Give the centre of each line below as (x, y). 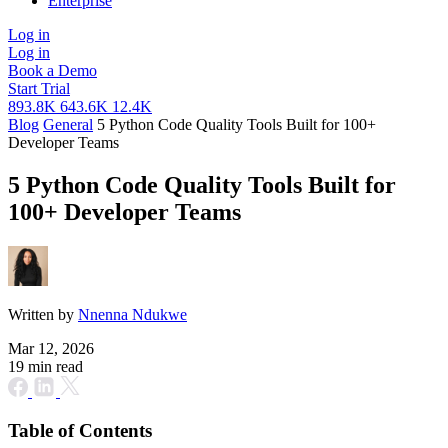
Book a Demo (52, 70)
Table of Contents (80, 430)
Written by (43, 314)
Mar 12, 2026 (51, 348)
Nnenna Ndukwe (132, 314)
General (68, 124)
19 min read (45, 366)
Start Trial (39, 88)
